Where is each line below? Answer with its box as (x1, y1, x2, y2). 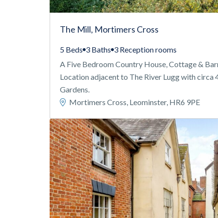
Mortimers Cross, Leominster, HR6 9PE (68, 97, 200, 107)
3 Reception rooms (114, 45, 177, 54)
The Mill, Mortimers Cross (60, 24, 159, 35)
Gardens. (60, 85, 90, 94)
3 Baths (86, 45, 111, 54)
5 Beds (60, 45, 83, 54)
